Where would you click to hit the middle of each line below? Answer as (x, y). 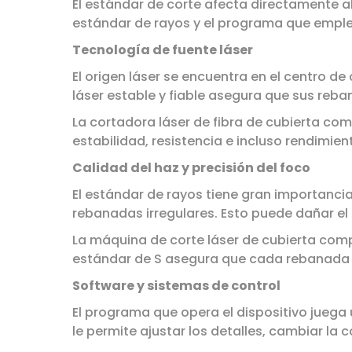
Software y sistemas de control (176, 286)
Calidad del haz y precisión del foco (191, 168)
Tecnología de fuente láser (163, 50)
